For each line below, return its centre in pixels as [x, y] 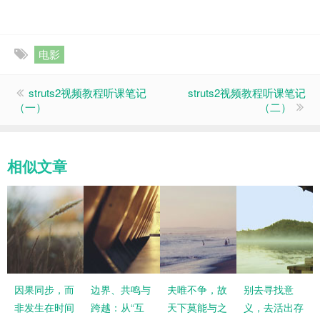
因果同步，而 [44, 289]
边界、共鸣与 [121, 289]
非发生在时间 [44, 307]
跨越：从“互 [117, 307]
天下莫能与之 [197, 307]
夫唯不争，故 [197, 289]
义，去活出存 [274, 307]
